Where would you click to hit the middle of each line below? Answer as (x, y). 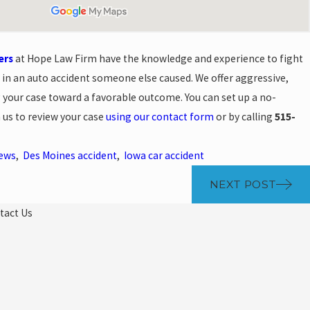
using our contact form (160, 117)
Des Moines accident (70, 156)
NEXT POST (243, 184)
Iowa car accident (164, 156)
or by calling (244, 117)
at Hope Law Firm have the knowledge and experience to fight (158, 59)
